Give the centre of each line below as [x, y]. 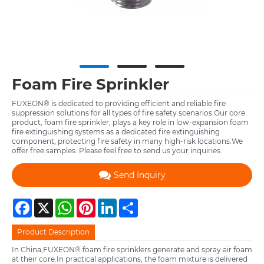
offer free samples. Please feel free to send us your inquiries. [117, 151]
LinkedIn [132, 203]
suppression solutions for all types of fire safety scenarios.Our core [128, 113]
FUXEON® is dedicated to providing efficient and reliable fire [119, 104]
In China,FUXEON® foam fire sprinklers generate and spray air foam [132, 250]
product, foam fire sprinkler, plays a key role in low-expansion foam [130, 123]
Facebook [49, 203]
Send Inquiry [139, 175]
